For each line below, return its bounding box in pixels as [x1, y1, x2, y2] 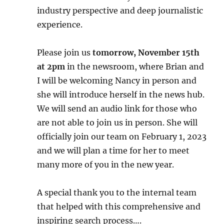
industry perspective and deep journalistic [37, 5, 203, 15]
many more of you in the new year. [37, 159, 174, 169]
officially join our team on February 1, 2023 [37, 131, 207, 141]
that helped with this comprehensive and [37, 201, 201, 211]
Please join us [37, 47, 93, 57]
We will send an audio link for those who [37, 103, 197, 113]
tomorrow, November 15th [92, 47, 200, 57]
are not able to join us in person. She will [37, 117, 198, 127]
